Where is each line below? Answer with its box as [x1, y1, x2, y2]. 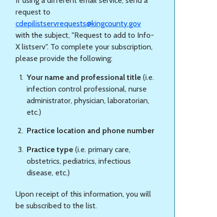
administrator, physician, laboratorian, [27, 95, 149, 105]
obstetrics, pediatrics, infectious [27, 156, 131, 166]
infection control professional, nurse [27, 84, 147, 93]
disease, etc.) [27, 168, 70, 178]
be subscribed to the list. [15, 201, 97, 211]
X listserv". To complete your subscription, [15, 42, 153, 51]
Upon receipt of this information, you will [15, 189, 151, 199]
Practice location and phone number [27, 126, 154, 136]
